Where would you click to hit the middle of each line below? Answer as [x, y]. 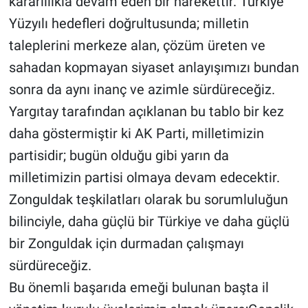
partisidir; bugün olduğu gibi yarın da [119, 156]
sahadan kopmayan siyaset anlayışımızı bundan [154, 68]
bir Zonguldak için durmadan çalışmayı [126, 244]
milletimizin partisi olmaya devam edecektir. [144, 178]
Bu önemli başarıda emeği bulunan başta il [139, 288]
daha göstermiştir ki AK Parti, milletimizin [136, 134]
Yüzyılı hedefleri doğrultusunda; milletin [129, 24]
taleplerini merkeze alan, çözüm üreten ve [137, 46]
